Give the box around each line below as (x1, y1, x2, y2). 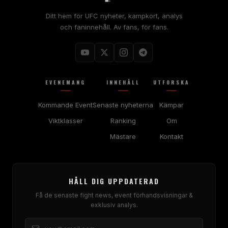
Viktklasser (48, 116, 83, 125)
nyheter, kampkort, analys (98, 11, 183, 20)
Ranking (110, 116, 136, 125)
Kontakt (160, 132, 183, 140)
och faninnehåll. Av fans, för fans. (60, 22, 168, 31)
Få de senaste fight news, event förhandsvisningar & (35, 191, 193, 199)
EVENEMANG (45, 78, 85, 86)
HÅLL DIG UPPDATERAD (69, 175, 159, 186)
